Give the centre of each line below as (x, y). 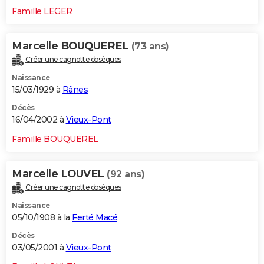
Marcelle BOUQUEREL (72, 46)
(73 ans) (150, 47)
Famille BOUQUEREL (55, 139)
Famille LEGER (42, 11)
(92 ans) (126, 174)
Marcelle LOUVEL (59, 174)
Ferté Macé (95, 218)
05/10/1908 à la (42, 218)
